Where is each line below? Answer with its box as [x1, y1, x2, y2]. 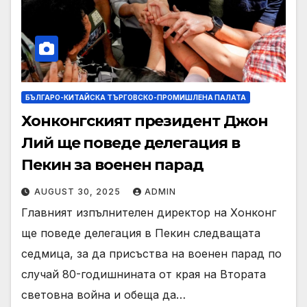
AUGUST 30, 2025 [34, 186, 123, 197]
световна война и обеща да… [21, 287, 186, 302]
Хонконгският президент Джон [21, 111, 269, 130]
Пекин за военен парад [21, 155, 204, 174]
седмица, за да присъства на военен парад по [21, 246, 282, 260]
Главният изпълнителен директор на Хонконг [21, 205, 276, 219]
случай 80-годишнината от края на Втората [21, 267, 266, 281]
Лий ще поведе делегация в [21, 133, 240, 152]
